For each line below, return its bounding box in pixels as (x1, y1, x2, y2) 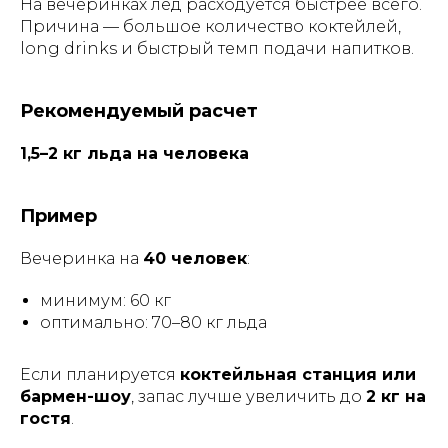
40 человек (143, 249, 247, 268)
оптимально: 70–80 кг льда (40, 313, 267, 332)
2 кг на (366, 387, 426, 406)
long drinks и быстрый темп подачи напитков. (20, 39, 414, 58)
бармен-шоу (20, 387, 131, 406)
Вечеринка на (20, 249, 143, 268)
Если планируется (20, 365, 180, 384)
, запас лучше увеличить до (131, 387, 366, 406)
